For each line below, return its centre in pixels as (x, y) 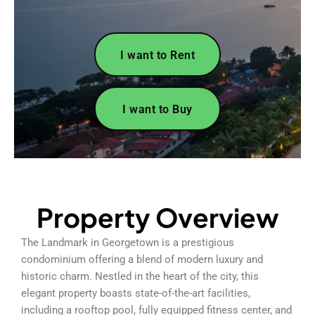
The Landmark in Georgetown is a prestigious (128, 242)
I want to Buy (157, 109)
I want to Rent (157, 55)
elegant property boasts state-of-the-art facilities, (136, 293)
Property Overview (157, 217)
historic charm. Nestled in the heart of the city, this (140, 276)
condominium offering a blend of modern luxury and (142, 259)
